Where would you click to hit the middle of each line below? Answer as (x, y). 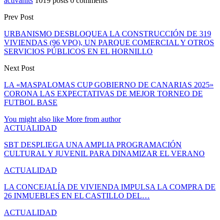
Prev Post (19, 17)
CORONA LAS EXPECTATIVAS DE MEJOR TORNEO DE (103, 93)
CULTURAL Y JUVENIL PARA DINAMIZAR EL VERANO (104, 153)
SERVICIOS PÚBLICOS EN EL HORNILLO (78, 51)
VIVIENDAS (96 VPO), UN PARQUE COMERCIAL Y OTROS (109, 42)
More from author (93, 119)
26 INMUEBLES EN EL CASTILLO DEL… (77, 195)
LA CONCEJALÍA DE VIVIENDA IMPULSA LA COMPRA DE (110, 187)
